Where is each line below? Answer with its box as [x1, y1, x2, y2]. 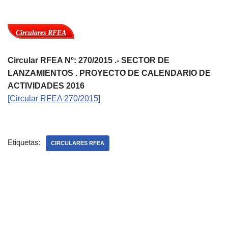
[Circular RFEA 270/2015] [8, 94, 100, 103]
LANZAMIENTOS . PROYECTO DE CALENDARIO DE [8, 69, 211, 77]
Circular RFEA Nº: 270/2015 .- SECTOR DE [8, 56, 169, 65]
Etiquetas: [8, 138, 41, 147]
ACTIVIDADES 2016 [8, 81, 84, 90]
